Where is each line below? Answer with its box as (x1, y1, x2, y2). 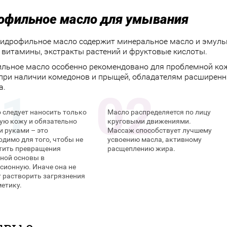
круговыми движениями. (107, 117, 192, 125)
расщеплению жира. (107, 144, 176, 153)
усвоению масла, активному (107, 135, 202, 143)
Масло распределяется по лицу (107, 108, 211, 116)
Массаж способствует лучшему (107, 126, 212, 134)
